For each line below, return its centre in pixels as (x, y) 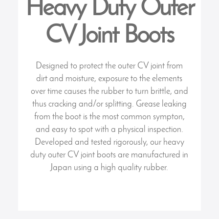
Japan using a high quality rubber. (109, 168)
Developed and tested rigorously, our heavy (109, 142)
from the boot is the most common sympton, (109, 117)
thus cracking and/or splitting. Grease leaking (109, 104)
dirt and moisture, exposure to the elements (109, 79)
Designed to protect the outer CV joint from (109, 66)
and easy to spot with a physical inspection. (109, 130)
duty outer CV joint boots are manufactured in (109, 155)
